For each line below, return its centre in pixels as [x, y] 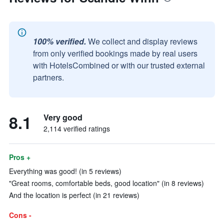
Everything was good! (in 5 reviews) [65, 171]
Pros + [20, 157]
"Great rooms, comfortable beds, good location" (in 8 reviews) [106, 183]
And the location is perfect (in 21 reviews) [74, 195]
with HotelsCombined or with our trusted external [119, 65]
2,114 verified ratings [77, 128]
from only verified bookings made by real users [115, 53]
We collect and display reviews [143, 41]
